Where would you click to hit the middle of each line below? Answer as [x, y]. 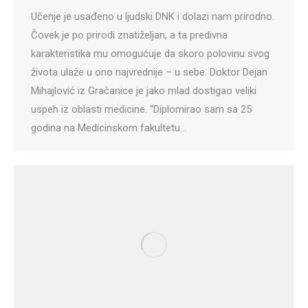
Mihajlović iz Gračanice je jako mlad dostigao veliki [144, 90]
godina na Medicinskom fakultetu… [109, 128]
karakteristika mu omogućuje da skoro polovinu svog [150, 53]
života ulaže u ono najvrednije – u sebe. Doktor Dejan [149, 72]
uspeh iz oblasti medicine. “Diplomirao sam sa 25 [141, 109]
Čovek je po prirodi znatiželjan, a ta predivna [129, 35]
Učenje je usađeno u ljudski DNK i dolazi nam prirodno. [153, 16]
